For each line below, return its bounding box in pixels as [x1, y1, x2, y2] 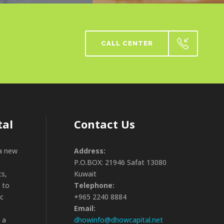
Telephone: [74, 180, 115, 190]
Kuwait [74, 169, 97, 178]
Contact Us [74, 116, 135, 131]
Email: [74, 203, 96, 213]
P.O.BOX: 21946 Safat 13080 [74, 157, 167, 167]
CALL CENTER [101, 39, 153, 47]
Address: [74, 146, 106, 155]
